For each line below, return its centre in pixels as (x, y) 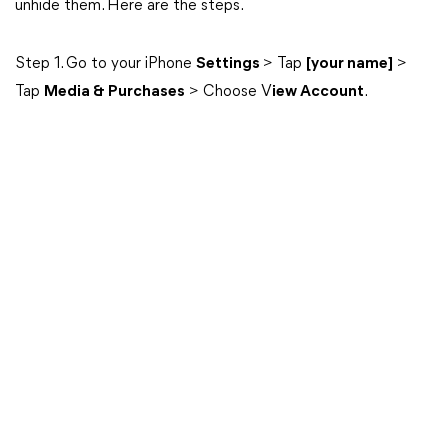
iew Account (318, 92)
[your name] (349, 64)
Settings (229, 64)
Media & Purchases (114, 92)
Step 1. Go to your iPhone (105, 64)
